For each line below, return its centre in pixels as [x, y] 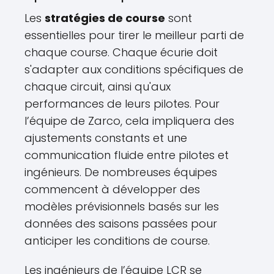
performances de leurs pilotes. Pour [122, 103]
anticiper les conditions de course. [117, 240]
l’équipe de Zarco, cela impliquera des [129, 120]
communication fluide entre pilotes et [127, 155]
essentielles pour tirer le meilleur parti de [134, 35]
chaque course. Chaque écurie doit [121, 52]
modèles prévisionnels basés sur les [122, 206]
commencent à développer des [112, 189]
